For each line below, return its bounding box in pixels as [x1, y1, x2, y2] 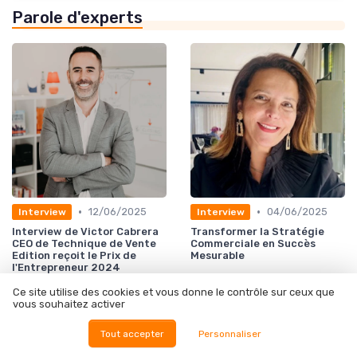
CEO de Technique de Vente [12, 237, 156, 250]
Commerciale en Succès [190, 237, 316, 250]
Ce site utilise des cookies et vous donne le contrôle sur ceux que [13, 286, 335, 299]
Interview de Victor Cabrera [12, 226, 159, 238]
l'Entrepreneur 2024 [12, 261, 120, 274]
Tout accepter [100, 328, 164, 339]
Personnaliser [198, 328, 262, 339]
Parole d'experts [12, 8, 143, 28]
